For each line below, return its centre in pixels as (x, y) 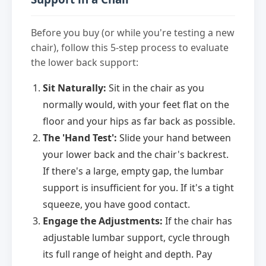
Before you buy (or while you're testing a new (133, 33)
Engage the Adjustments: (103, 221)
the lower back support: (85, 63)
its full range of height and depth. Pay (127, 254)
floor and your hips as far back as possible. (139, 121)
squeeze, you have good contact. (116, 205)
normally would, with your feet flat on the (136, 105)
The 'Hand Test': (80, 138)
